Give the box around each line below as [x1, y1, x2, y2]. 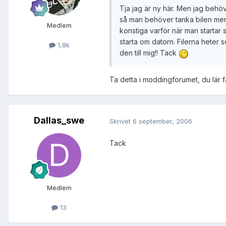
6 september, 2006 [133, 117, 192, 125]
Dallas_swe [34, 115, 84, 126]
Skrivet [109, 117, 133, 125]
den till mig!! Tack [120, 48, 179, 58]
